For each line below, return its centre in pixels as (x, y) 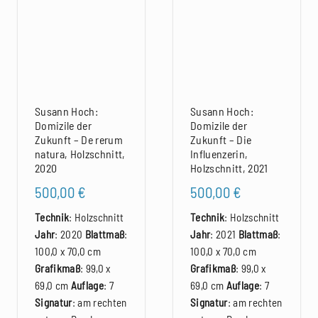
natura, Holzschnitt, (80, 154)
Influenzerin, (219, 154)
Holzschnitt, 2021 (229, 168)
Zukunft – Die (221, 140)
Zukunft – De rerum (78, 140)
